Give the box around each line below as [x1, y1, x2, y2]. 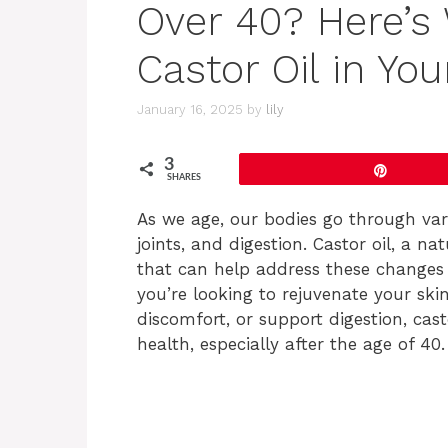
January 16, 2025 [137, 102, 243, 118]
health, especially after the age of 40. [137, 334, 445, 355]
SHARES [167, 173, 201, 183]
